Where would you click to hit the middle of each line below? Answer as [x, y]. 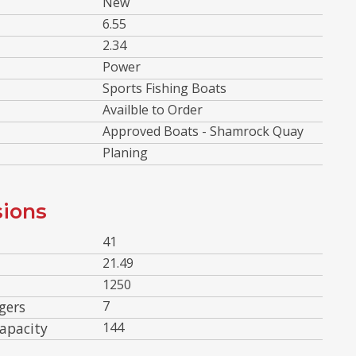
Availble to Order [153, 109]
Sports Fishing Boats [164, 88]
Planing [125, 152]
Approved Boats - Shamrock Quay [203, 131]
